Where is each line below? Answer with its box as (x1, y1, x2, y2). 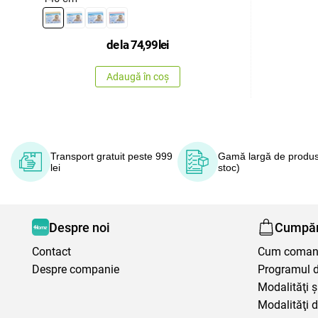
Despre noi (49, 219, 110, 235)
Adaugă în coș (106, 71, 169, 82)
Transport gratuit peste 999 (50, 150, 173, 162)
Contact (32, 245, 71, 258)
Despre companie (32, 263, 119, 276)
